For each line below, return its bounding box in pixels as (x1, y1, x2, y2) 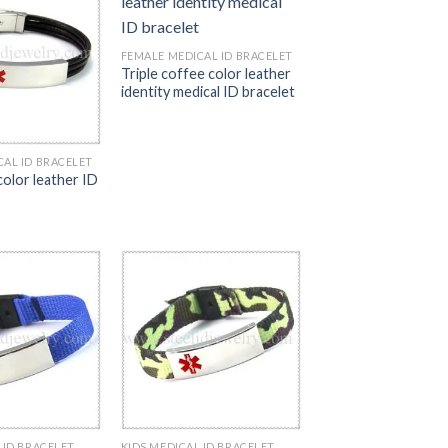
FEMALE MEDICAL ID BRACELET (120, 49, 293, 63)
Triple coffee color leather (120, 65, 291, 83)
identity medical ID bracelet (120, 83, 295, 101)
